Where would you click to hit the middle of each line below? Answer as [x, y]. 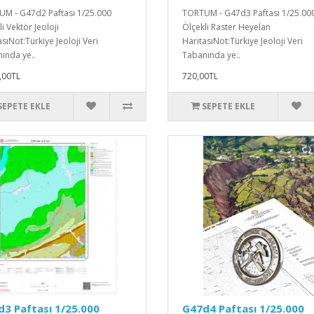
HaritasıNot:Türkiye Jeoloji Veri [242, 41]
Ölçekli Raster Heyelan [226, 27]
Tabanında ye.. [211, 55]
